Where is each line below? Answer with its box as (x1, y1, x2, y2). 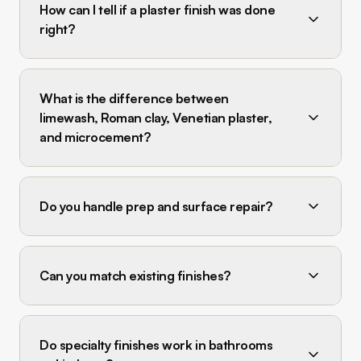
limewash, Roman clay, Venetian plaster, (39, 110, 272, 126)
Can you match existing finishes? (39, 268, 230, 284)
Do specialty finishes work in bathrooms (39, 337, 273, 353)
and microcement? (39, 129, 151, 145)
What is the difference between (39, 90, 229, 106)
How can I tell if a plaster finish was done (39, 2, 276, 18)
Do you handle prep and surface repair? (39, 198, 272, 214)
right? (39, 21, 75, 37)
